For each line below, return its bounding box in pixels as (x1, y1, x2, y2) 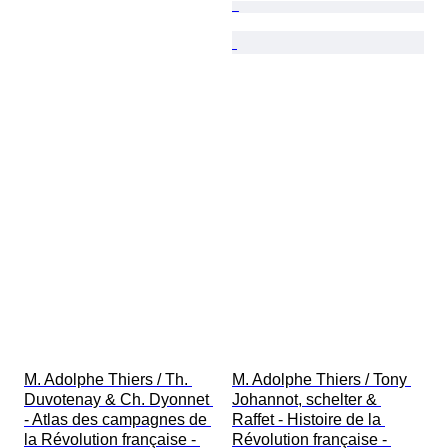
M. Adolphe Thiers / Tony (232, 371, 411, 389)
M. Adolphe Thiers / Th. (24, 371, 192, 389)
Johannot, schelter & (232, 391, 381, 409)
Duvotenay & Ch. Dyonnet (24, 391, 213, 409)
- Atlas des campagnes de (24, 411, 211, 429)
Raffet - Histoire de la (232, 411, 385, 429)
